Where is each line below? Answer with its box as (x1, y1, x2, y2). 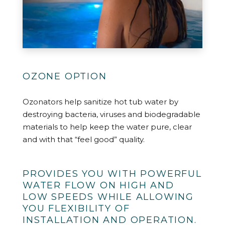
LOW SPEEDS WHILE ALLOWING (23, 191, 194, 202)
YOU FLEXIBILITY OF (23, 202, 130, 214)
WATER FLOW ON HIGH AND (23, 179, 174, 191)
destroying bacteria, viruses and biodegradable (23, 109, 200, 119)
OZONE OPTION (23, 71, 107, 82)
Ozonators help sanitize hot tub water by (23, 96, 178, 106)
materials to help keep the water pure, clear (23, 122, 192, 132)
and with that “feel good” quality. (23, 134, 145, 144)
